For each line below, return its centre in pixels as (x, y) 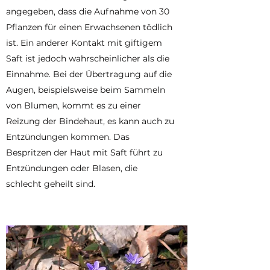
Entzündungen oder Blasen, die (72, 168)
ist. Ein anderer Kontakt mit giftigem (84, 43)
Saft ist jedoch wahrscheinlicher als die (88, 58)
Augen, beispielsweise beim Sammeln (86, 90)
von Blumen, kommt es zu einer (74, 105)
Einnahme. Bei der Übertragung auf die (89, 74)
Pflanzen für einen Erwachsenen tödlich (89, 27)
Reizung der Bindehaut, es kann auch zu (90, 121)
